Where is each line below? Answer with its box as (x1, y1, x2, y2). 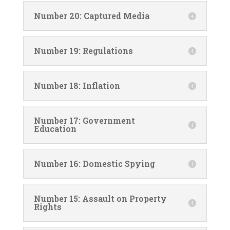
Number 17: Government (33, 114, 135, 126)
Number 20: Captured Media (33, 10, 149, 21)
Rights (33, 201, 62, 212)
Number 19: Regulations (33, 45, 133, 56)
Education (33, 123, 76, 134)
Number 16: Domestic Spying (33, 158, 155, 169)
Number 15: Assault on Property (33, 193, 167, 204)
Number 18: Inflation (33, 80, 120, 91)
